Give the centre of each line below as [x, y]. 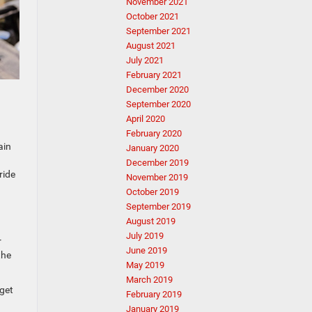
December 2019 [157, 163]
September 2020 [158, 104]
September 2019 [158, 206]
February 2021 [154, 75]
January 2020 [153, 148]
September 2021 [158, 31]
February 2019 [154, 294]
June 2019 [147, 250]
